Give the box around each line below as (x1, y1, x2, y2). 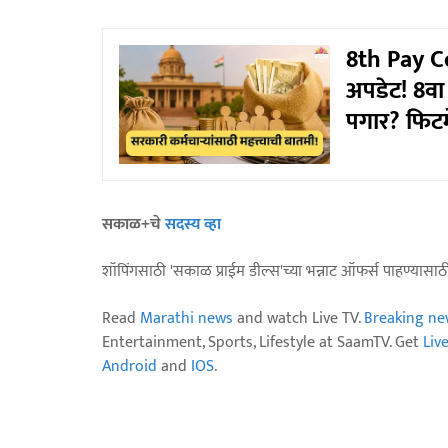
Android (102, 352, 157, 380)
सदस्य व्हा (165, 210, 221, 238)
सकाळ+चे (102, 210, 165, 238)
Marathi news (140, 304, 233, 332)
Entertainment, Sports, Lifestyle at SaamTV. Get (102, 328, 423, 356)
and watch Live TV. (233, 304, 364, 332)
